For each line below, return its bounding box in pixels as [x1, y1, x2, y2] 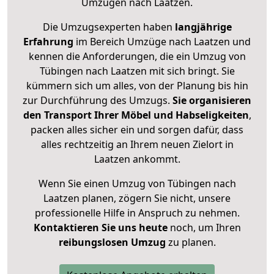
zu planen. [165, 235, 216, 250]
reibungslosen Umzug [58, 235, 166, 250]
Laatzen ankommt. [94, 152, 180, 166]
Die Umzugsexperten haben [42, 20, 175, 34]
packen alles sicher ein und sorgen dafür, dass [31, 123, 243, 137]
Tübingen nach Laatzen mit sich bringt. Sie [39, 64, 235, 78]
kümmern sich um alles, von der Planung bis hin [26, 79, 248, 93]
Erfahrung [23, 35, 73, 49]
